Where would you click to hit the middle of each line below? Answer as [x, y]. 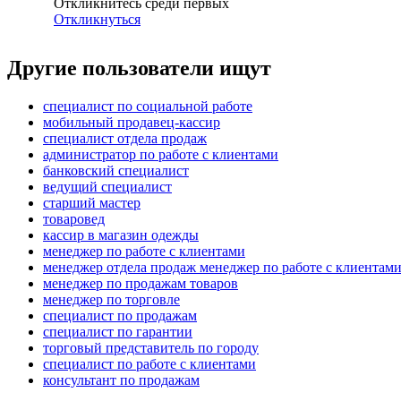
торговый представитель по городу [151, 348]
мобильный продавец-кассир [132, 123]
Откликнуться [97, 20]
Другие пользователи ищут [139, 68]
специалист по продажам [120, 316]
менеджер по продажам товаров [141, 284]
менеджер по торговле [111, 300]
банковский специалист [116, 171]
